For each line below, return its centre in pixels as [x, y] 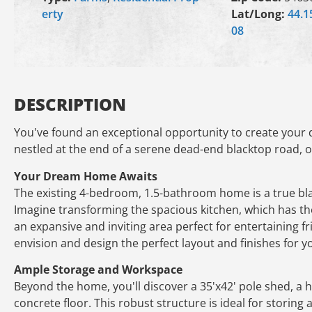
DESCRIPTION [70, 104]
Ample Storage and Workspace [98, 270]
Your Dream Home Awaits [86, 176]
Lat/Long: [259, 14]
